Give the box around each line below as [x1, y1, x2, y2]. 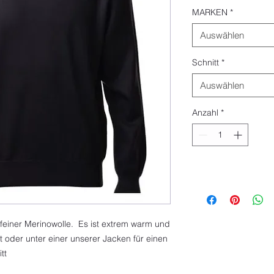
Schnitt [192, 56, 219, 68]
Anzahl [192, 106, 218, 118]
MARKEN [192, 6, 228, 18]
